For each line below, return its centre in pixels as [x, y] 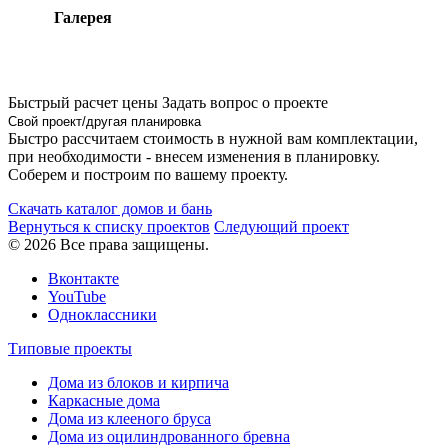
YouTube [77, 297]
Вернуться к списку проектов [109, 227]
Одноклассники [102, 315]
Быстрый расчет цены [83, 103]
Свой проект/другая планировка [104, 122]
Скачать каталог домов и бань [110, 209]
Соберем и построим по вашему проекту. [148, 175]
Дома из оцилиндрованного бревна [169, 437]
